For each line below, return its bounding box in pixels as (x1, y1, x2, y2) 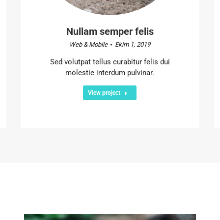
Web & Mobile (69, 40, 108, 48)
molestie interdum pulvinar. (65, 68, 155, 77)
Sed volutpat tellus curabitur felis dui (50, 57, 170, 66)
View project (88, 89, 121, 96)
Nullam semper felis (66, 25, 154, 37)
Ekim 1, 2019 (115, 40, 151, 48)
